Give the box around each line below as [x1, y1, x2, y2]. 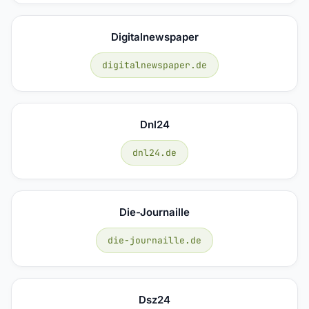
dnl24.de [132, 146, 177, 159]
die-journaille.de [108, 234, 201, 246]
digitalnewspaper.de [102, 59, 207, 71]
